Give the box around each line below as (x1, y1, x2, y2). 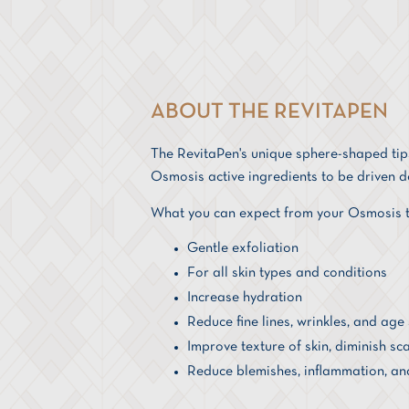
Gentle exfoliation (186, 241, 299, 255)
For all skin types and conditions (186, 266, 387, 279)
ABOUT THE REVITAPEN (150, 101, 388, 122)
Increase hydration (186, 290, 302, 304)
